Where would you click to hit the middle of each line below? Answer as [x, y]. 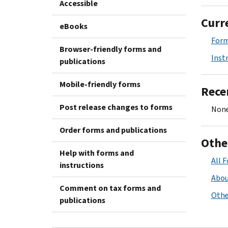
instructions [82, 165]
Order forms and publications [113, 130]
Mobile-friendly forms [100, 84]
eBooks [74, 26]
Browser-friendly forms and [110, 49]
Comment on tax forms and [110, 188]
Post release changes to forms [116, 107]
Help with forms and [97, 153]
